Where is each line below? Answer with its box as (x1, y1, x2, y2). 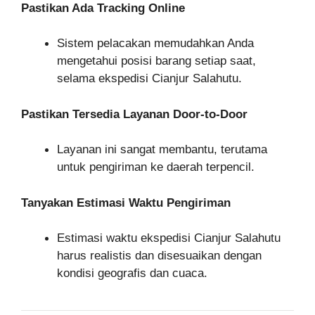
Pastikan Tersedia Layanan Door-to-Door (21, 107, 247, 121)
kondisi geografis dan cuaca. (57, 266, 207, 280)
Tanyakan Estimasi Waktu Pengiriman (21, 195, 231, 210)
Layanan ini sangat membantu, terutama (57, 143, 267, 156)
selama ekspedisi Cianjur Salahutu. (57, 72, 242, 85)
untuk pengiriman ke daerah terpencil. (57, 160, 255, 174)
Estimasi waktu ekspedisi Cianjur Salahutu (57, 231, 281, 245)
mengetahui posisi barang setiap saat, (57, 54, 256, 67)
